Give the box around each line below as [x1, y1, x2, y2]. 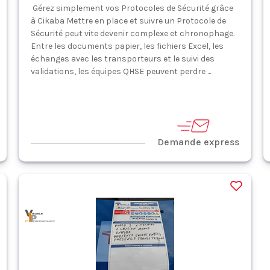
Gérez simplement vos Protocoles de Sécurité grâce [30, 3, 233, 13]
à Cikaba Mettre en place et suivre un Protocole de [30, 16, 226, 26]
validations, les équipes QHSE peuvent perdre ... [30, 66, 211, 77]
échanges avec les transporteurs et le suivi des [30, 54, 215, 64]
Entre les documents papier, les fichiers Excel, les [30, 41, 224, 51]
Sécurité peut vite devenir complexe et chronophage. [30, 28, 234, 39]
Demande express [157, 136, 240, 148]
